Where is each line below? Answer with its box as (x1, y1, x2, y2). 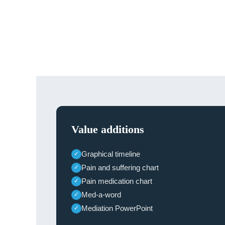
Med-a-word (81, 190, 121, 199)
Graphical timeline (81, 150, 140, 159)
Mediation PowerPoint (81, 204, 153, 213)
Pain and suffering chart (81, 163, 159, 172)
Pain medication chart (81, 177, 152, 186)
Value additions (71, 123, 144, 136)
